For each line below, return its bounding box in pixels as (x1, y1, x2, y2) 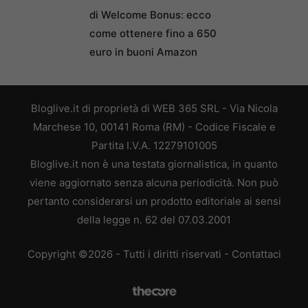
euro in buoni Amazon (89, 45, 197, 58)
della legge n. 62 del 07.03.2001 (77, 213, 231, 226)
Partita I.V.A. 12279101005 (91, 139, 217, 152)
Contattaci (231, 247, 281, 261)
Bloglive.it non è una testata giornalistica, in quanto (30, 157, 278, 170)
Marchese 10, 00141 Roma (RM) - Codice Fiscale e (32, 120, 276, 133)
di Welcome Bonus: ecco (89, 8, 211, 21)
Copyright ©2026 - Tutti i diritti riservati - (27, 247, 232, 261)
